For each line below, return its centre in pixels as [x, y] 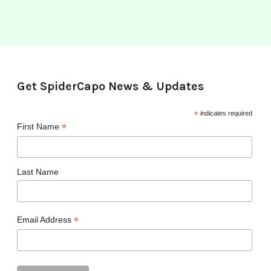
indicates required [225, 113]
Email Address [45, 220]
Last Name [38, 172]
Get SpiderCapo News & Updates [110, 87]
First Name [39, 127]
